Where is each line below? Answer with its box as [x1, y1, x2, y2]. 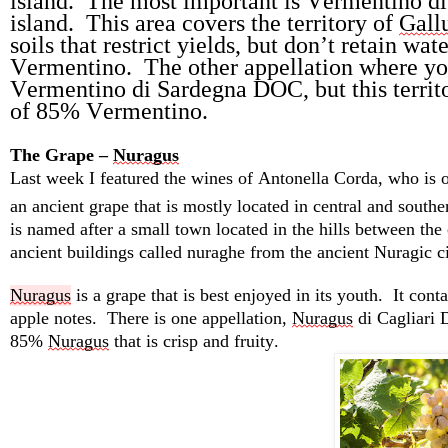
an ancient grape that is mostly [10, 196, 237, 217]
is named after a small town [10, 219, 216, 240]
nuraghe [187, 242, 245, 263]
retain [341, 32, 397, 59]
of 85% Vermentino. [10, 98, 208, 125]
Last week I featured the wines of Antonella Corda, [10, 168, 388, 189]
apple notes [10, 308, 92, 329]
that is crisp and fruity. [109, 331, 279, 352]
